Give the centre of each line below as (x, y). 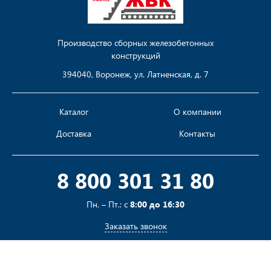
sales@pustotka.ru (158, 260)
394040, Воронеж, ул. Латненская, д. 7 (135, 74)
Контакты (197, 134)
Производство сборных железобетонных (135, 43)
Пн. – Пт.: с (108, 204)
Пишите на (102, 260)
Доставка (74, 134)
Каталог (74, 112)
